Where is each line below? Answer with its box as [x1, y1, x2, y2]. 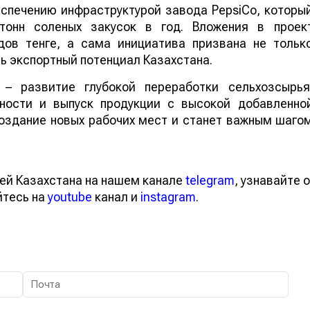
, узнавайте [239, 189, 305, 204]
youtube [65, 206, 109, 221]
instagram [161, 206, 215, 221]
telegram [191, 189, 239, 204]
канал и [109, 206, 161, 221]
